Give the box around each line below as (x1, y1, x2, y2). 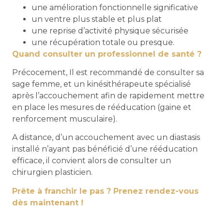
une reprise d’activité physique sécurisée (31, 26, 188, 35)
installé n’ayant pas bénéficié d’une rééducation (12, 144, 198, 154)
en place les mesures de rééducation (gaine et (12, 102, 191, 112)
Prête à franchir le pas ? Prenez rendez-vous (12, 186, 199, 196)
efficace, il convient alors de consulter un (12, 156, 171, 166)
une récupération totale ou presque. (31, 37, 174, 47)
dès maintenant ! (12, 198, 83, 207)
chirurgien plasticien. (12, 168, 93, 177)
